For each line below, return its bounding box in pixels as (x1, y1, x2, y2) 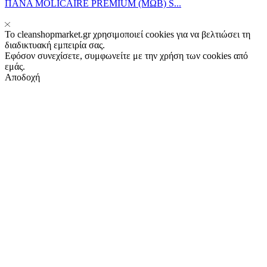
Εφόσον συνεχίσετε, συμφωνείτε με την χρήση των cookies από (5, 51, 248, 61)
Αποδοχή (5, 72, 40, 83)
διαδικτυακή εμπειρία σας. (5, 40, 105, 51)
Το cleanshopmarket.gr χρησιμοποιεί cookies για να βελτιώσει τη (5, 29, 250, 40)
